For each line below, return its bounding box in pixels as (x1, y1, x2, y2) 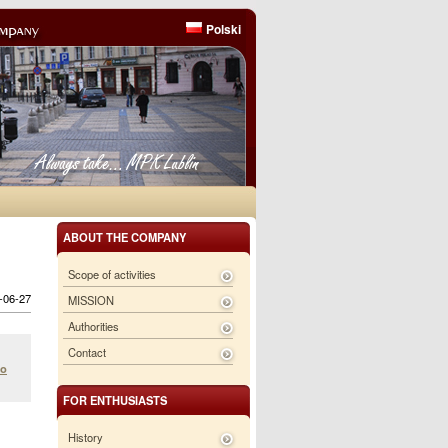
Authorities (68, 318, 119, 334)
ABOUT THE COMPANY (63, 229, 186, 245)
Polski (206, 20, 241, 38)
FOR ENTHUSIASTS (63, 392, 167, 408)
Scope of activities (68, 266, 156, 282)
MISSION (68, 292, 114, 308)
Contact (68, 344, 106, 360)
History (68, 429, 103, 445)
